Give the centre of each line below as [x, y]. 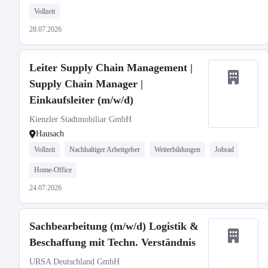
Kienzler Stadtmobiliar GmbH [80, 119]
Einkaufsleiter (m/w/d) [81, 100]
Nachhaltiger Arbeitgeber [105, 150]
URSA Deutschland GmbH [74, 262]
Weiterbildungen [177, 150]
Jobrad [224, 150]
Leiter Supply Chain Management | [111, 68]
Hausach [50, 134]
